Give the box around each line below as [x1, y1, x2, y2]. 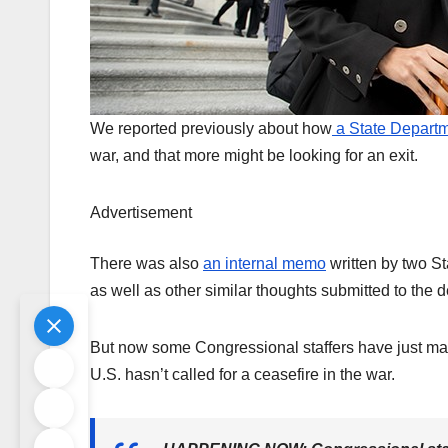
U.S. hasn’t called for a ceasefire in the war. [90, 366, 395, 384]
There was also [90, 255, 203, 273]
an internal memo [203, 255, 326, 273]
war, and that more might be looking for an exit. [90, 147, 422, 165]
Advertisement [90, 204, 192, 222]
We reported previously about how [90, 120, 332, 138]
